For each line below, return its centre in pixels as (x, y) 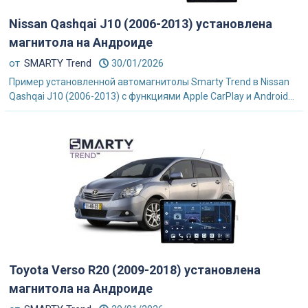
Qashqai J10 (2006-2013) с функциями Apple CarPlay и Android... (152, 96)
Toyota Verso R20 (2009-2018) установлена (135, 270)
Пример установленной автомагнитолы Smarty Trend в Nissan (149, 82)
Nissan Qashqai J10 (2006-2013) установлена (141, 24)
